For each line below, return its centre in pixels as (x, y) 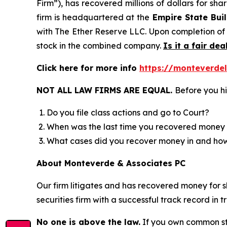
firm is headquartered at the (93, 17)
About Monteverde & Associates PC (111, 163)
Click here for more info (88, 68)
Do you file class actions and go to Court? (128, 112)
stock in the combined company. (100, 45)
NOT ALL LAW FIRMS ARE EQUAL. (106, 90)
